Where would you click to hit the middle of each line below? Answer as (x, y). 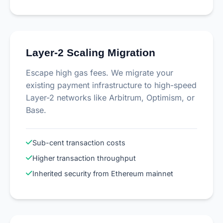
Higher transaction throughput (84, 158)
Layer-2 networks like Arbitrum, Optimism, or (110, 98)
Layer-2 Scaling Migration (91, 53)
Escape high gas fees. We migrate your (100, 73)
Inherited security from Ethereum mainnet (103, 174)
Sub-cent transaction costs (79, 143)
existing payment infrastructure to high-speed (111, 85)
